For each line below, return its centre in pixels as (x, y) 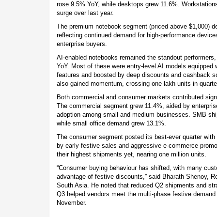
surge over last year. (85, 13)
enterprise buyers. (82, 44)
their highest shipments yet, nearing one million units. (132, 154)
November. (72, 202)
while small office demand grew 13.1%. (111, 123)
